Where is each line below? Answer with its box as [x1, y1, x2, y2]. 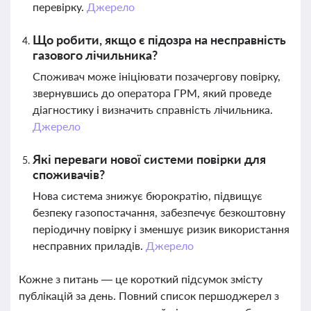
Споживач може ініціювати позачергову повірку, [33, 69, 280, 83]
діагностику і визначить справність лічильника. [33, 103, 273, 116]
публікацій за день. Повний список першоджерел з [19, 289, 279, 302]
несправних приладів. [33, 239, 146, 252]
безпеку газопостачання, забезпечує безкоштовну [33, 205, 285, 219]
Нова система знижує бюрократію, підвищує [33, 189, 262, 202]
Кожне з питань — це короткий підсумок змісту [19, 272, 262, 285]
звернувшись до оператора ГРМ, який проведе [33, 86, 271, 99]
